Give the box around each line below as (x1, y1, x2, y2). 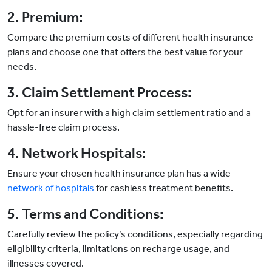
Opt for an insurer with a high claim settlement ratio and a (7, 107, 251, 119)
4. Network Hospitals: (7, 144, 146, 162)
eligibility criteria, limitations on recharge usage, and (7, 243, 229, 255)
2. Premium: (7, 8, 83, 26)
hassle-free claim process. (7, 121, 120, 134)
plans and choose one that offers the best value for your (7, 46, 243, 58)
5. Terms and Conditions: (7, 205, 164, 223)
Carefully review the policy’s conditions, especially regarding (7, 228, 263, 240)
